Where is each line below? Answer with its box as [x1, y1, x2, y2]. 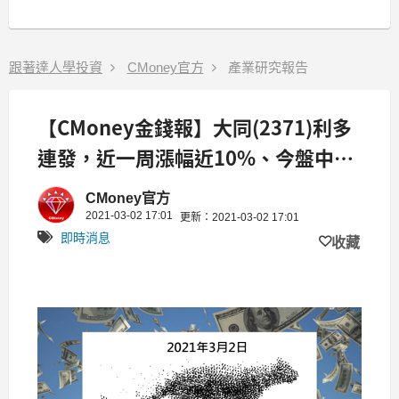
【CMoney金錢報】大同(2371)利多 [37, 111, 352, 141]
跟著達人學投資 [9, 59, 102, 75]
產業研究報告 [228, 59, 308, 75]
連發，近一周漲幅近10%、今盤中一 [37, 142, 354, 171]
